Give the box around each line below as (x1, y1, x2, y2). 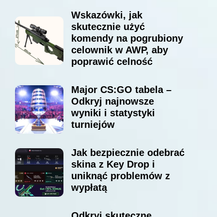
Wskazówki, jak (71, 10, 142, 21)
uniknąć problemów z (71, 170, 170, 182)
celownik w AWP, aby (71, 45, 168, 56)
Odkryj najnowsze (71, 96, 154, 107)
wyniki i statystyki (71, 108, 155, 119)
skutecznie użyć (71, 21, 145, 32)
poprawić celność (71, 56, 153, 67)
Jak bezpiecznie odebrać (71, 147, 185, 158)
